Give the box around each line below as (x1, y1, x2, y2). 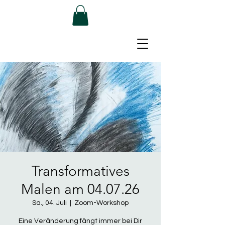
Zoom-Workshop (74, 199, 129, 206)
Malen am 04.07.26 (21, 180, 140, 197)
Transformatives (31, 162, 130, 179)
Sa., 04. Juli (32, 199, 67, 206)
